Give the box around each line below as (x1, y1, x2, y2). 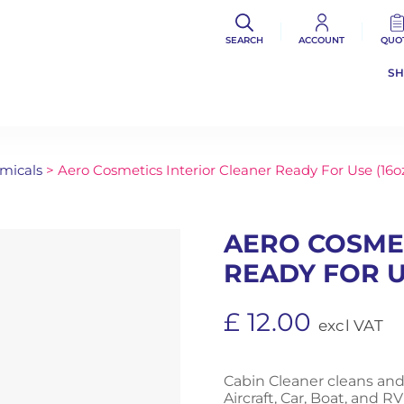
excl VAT (317, 317, 383, 335)
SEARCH (225, 34, 263, 46)
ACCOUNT (298, 34, 345, 46)
